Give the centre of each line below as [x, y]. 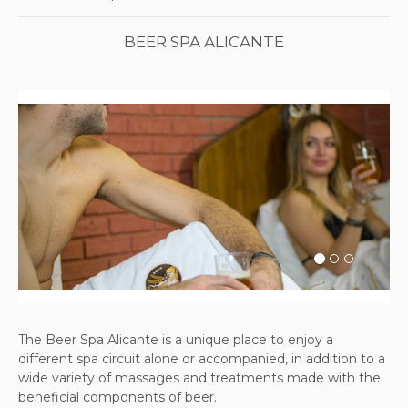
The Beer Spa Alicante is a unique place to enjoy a [176, 340]
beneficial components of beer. [117, 397]
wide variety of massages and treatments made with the [199, 378]
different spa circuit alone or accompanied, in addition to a [202, 359]
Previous [80, 208]
